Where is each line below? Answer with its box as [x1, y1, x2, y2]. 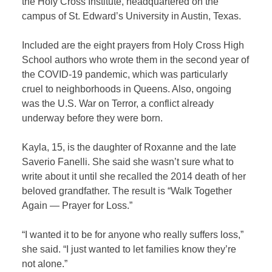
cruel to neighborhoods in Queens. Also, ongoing [22, 84, 232, 95]
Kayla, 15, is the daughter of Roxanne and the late [22, 142, 237, 153]
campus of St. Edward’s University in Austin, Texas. [22, 11, 242, 22]
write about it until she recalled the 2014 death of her [22, 171, 246, 182]
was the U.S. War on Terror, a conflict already [22, 98, 214, 109]
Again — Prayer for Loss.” [22, 200, 133, 211]
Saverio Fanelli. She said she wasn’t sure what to [22, 157, 234, 168]
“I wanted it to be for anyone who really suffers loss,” [22, 229, 244, 240]
